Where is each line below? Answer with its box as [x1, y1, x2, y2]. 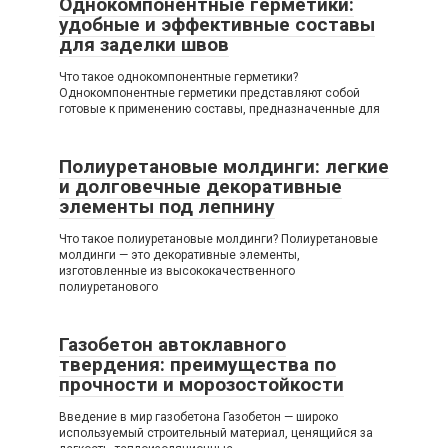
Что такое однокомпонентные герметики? [59, 70, 298, 85]
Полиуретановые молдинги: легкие [59, 155, 389, 179]
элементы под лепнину [59, 195, 275, 219]
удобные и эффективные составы [59, 13, 375, 37]
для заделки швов [59, 33, 229, 57]
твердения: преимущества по [59, 353, 336, 377]
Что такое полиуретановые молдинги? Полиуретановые [59, 232, 378, 247]
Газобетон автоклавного [59, 333, 286, 357]
